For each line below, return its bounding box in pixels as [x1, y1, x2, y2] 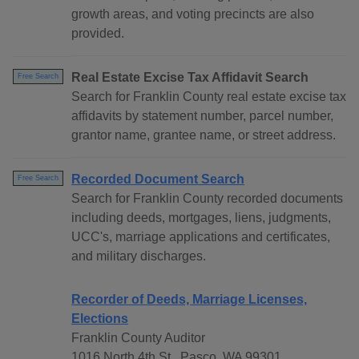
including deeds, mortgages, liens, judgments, [71, 211, 331, 225]
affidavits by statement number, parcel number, [71, 109, 333, 123]
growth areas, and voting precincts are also [71, 7, 314, 22]
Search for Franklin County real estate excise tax [71, 90, 346, 104]
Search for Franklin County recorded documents [71, 192, 343, 206]
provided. [71, 26, 124, 41]
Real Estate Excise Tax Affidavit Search [71, 71, 309, 85]
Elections [71, 312, 128, 326]
